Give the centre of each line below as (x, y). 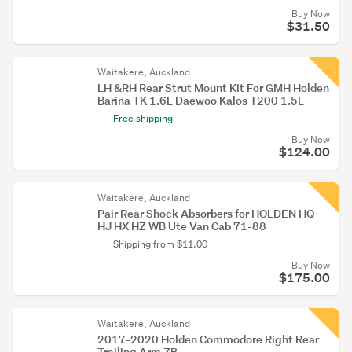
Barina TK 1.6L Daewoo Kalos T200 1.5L (201, 100)
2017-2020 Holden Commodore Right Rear (208, 339)
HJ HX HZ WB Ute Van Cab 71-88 (182, 226)
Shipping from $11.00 (160, 244)
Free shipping (143, 118)
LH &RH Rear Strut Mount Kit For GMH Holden (213, 88)
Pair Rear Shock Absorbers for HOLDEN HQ (206, 213)
